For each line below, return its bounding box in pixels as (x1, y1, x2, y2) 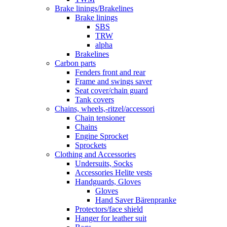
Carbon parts (55, 59, 96, 68)
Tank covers (75, 95, 114, 104)
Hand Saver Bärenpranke (95, 196, 176, 205)
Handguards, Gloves (75, 177, 141, 186)
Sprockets (75, 141, 106, 150)
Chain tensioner (75, 113, 125, 123)
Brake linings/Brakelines (55, 4, 133, 13)
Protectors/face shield (75, 205, 143, 214)
